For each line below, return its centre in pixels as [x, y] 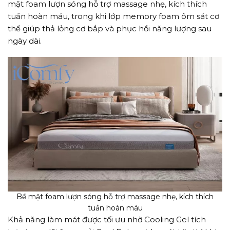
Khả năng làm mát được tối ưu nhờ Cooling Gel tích [107, 220]
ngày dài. [25, 41]
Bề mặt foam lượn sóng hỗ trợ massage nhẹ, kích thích [115, 197]
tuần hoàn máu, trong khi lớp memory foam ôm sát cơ [113, 16]
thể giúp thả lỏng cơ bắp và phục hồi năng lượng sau [110, 28]
